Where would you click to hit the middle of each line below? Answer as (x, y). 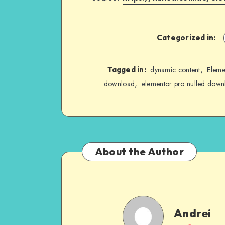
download (119, 84)
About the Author (139, 151)
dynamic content (175, 70)
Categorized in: (186, 37)
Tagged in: (127, 69)
